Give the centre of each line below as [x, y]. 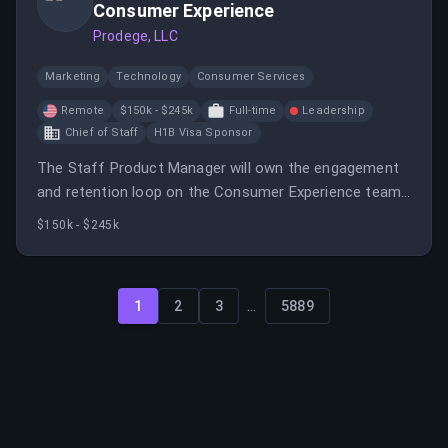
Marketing [73, 76]
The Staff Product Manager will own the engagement [218, 168]
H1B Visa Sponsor [203, 132]
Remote [82, 110]
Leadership [333, 110]
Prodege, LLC [135, 36]
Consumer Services [251, 76]
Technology [148, 76]
